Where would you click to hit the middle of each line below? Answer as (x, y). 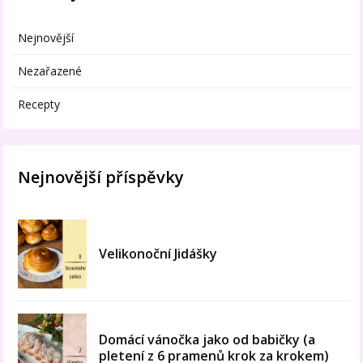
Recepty (39, 105)
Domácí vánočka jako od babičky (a (207, 340)
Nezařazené (50, 71)
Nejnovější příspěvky (101, 177)
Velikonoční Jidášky (158, 254)
